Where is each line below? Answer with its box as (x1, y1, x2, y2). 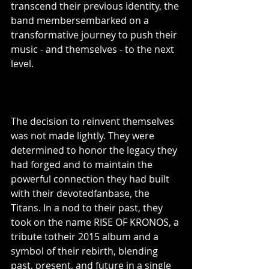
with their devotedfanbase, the (11, 187, 152, 200)
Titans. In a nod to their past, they (11, 201, 165, 214)
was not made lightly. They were (11, 129, 157, 142)
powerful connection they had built (11, 172, 172, 186)
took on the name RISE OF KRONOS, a (11, 216, 181, 229)
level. (11, 57, 34, 70)
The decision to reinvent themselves (11, 115, 177, 128)
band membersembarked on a (11, 14, 151, 27)
